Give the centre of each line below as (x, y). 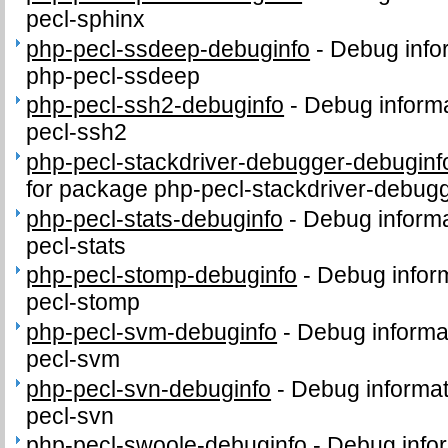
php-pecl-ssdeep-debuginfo (168, 48)
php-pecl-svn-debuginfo (149, 388)
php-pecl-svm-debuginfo (152, 332)
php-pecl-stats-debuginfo (155, 218)
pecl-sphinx (86, 18)
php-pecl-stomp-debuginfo (162, 275)
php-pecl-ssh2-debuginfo (155, 105)
